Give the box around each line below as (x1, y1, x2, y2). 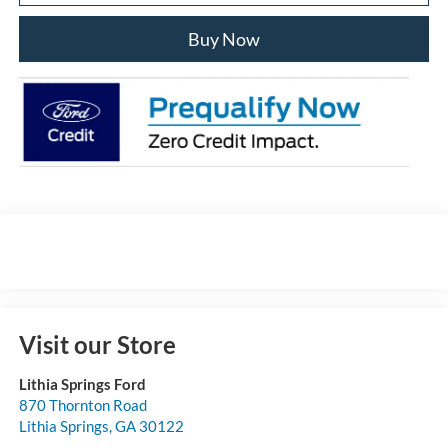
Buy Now (188, 28, 260, 51)
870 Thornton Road (18, 395, 147, 414)
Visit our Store (18, 329, 176, 359)
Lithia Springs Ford (18, 374, 146, 393)
